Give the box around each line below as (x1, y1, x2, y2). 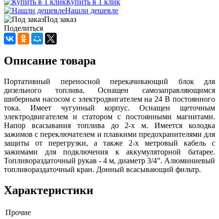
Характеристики (4, 183, 93, 197)
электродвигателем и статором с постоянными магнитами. (4, 112, 215, 121)
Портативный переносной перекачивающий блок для (4, 77, 215, 86)
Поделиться (4, 23, 43, 32)
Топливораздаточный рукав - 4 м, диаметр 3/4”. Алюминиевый (4, 156, 215, 165)
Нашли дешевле (65, 6, 118, 15)
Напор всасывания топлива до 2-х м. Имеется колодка (4, 121, 215, 130)
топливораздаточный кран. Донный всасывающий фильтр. (4, 165, 201, 174)
